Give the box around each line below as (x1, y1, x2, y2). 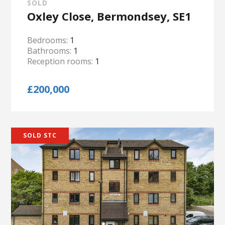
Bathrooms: (27, 45, 74, 56)
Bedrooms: (27, 35, 70, 46)
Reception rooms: (27, 56, 95, 67)
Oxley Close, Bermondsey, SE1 (27, 9, 192, 24)
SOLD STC (23, 131, 57, 140)
